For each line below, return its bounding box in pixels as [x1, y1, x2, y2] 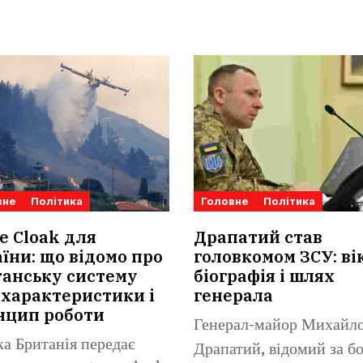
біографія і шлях [194, 265, 335, 288]
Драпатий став [194, 226, 322, 249]
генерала [194, 284, 273, 307]
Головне [201, 194, 249, 208]
